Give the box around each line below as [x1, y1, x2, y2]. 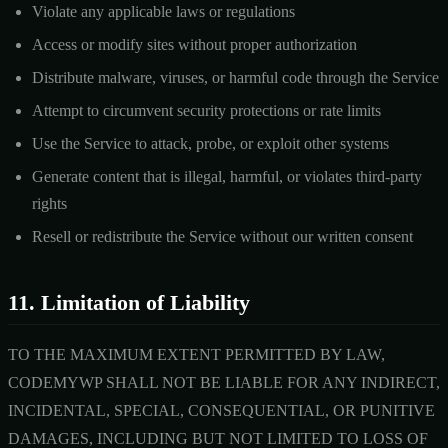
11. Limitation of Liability [8, 289, 250, 315]
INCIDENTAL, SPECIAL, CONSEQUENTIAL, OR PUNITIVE [8, 401, 435, 419]
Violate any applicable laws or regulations [32, 2, 295, 20]
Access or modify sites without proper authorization [32, 35, 357, 53]
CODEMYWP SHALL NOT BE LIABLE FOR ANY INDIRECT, [8, 373, 440, 391]
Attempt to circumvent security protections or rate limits [32, 101, 381, 119]
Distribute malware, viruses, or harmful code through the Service [32, 68, 439, 86]
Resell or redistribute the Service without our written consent [32, 227, 413, 245]
